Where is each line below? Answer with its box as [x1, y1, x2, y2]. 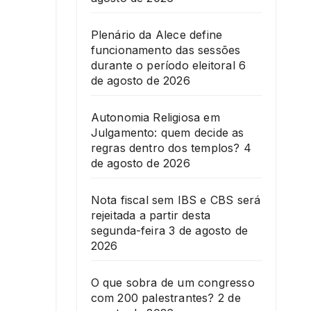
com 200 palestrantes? [90, 291, 215, 305]
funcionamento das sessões [90, 43, 241, 58]
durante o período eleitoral [90, 58, 235, 73]
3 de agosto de [169, 224, 249, 238]
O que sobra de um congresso [90, 276, 255, 290]
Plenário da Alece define [90, 28, 223, 42]
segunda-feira [90, 224, 166, 238]
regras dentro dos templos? [90, 141, 240, 155]
